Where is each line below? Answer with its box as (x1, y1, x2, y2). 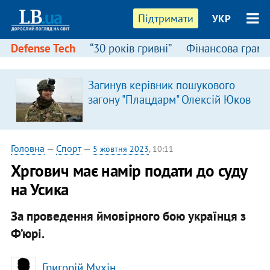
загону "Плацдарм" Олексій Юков (87, 92, 251, 107)
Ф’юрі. (10, 225, 45, 242)
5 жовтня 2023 (92, 143, 149, 154)
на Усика (10, 179, 69, 199)
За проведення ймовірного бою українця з (10, 207, 246, 224)
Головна (10, 142, 45, 154)
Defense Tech (10, 41, 75, 55)
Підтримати (138, 11, 194, 25)
